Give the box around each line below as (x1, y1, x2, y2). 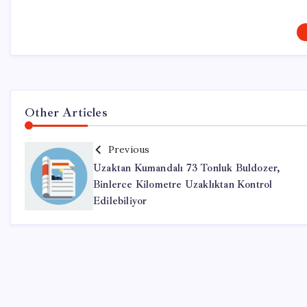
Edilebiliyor (93, 195, 147, 208)
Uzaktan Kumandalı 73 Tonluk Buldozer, (93, 162, 280, 175)
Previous (108, 143, 150, 156)
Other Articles (25, 105, 108, 121)
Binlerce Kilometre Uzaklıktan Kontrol (93, 178, 273, 192)
